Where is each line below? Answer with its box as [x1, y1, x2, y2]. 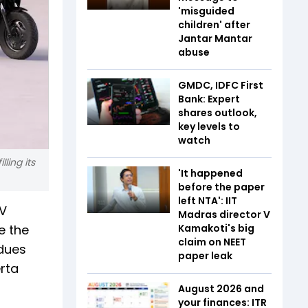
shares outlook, [178, 106, 257, 120]
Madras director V [178, 208, 270, 221]
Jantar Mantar [178, 32, 252, 45]
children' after [178, 18, 250, 32]
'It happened [178, 166, 243, 180]
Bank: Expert [178, 92, 240, 106]
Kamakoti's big [178, 221, 254, 235]
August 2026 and [178, 282, 264, 296]
